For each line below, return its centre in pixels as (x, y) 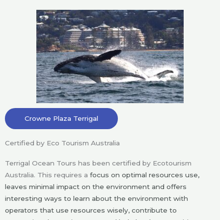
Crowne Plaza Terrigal (61, 119)
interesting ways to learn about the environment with (96, 199)
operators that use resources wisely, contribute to (91, 210)
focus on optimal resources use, (144, 175)
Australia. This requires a (46, 175)
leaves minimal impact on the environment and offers (96, 187)
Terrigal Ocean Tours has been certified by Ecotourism (98, 163)
